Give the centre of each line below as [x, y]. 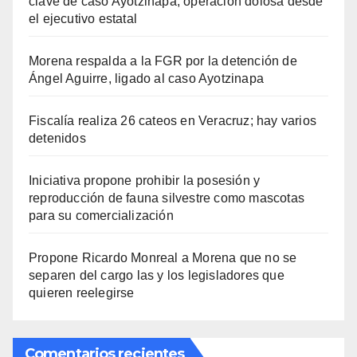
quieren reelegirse [82, 292]
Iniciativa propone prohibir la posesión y [145, 180]
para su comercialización [101, 215]
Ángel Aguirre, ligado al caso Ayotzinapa [146, 78]
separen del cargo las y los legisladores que [157, 275]
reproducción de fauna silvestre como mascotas [167, 198]
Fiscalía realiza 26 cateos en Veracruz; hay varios [173, 120]
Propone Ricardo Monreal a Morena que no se [163, 257]
